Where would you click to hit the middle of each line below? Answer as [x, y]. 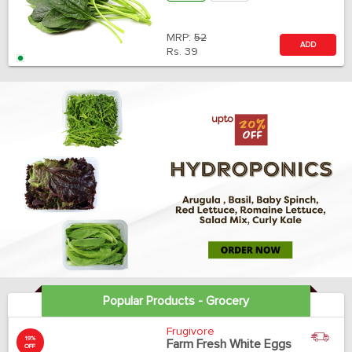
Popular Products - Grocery [176, 301]
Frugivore [190, 331]
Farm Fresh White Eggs [229, 344]
